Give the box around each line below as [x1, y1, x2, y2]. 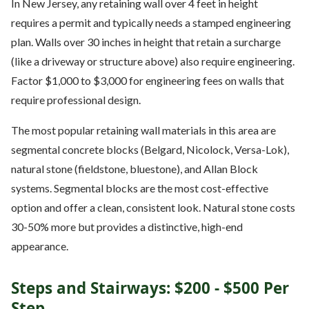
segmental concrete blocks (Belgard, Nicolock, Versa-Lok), [11, 142, 289, 156]
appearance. [11, 239, 68, 252]
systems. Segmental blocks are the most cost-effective [11, 181, 268, 195]
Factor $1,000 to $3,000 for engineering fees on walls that [11, 73, 284, 87]
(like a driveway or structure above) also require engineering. [11, 54, 295, 68]
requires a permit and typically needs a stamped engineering [11, 15, 291, 29]
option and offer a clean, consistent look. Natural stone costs [11, 200, 295, 214]
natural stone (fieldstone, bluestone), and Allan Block [11, 161, 258, 175]
